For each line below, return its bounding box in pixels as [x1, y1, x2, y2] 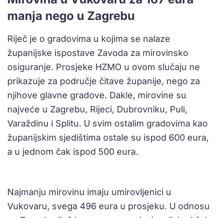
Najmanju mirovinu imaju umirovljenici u [7, 187, 171, 198]
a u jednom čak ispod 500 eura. [7, 146, 138, 157]
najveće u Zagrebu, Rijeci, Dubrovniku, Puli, [7, 104, 187, 115]
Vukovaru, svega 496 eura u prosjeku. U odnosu [7, 201, 210, 212]
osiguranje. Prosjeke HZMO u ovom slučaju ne [7, 62, 200, 73]
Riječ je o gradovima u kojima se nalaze [7, 34, 170, 44]
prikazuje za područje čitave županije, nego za [7, 76, 200, 87]
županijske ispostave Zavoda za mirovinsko [7, 48, 188, 58]
